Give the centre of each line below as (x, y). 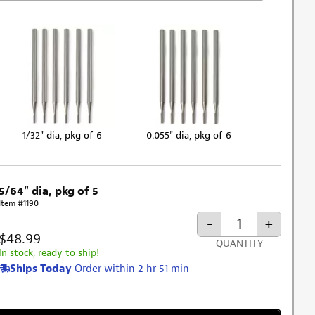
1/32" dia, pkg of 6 (62, 135)
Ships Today (40, 269)
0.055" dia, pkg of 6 (189, 135)
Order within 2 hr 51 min (131, 269)
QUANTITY (239, 244)
